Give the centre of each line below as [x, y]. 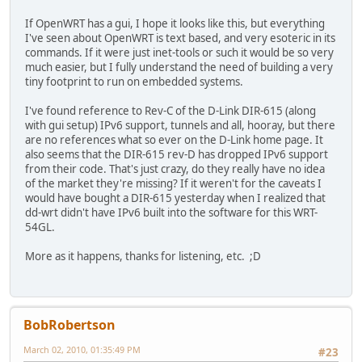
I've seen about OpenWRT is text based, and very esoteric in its [180, 38]
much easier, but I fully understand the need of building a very [179, 67]
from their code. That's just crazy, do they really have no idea [175, 168]
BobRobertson [69, 325]
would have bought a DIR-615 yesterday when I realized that [175, 198]
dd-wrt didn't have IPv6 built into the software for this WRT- [171, 212]
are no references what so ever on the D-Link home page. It [174, 139]
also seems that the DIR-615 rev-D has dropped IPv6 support [177, 154]
